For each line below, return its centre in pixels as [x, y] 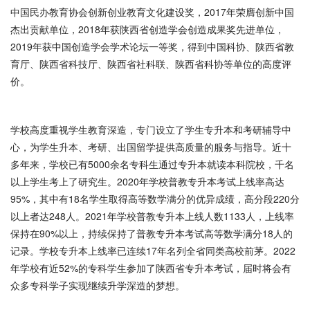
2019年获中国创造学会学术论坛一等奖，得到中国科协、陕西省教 [152, 46]
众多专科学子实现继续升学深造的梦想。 [98, 285]
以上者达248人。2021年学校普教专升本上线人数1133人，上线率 [152, 216]
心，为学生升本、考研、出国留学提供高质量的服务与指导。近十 [151, 147]
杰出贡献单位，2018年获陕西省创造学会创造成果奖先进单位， [147, 29]
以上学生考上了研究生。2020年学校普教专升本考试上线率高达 [147, 181]
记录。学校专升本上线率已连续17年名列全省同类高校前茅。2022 [153, 250]
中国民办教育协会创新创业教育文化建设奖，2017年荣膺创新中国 [152, 12]
